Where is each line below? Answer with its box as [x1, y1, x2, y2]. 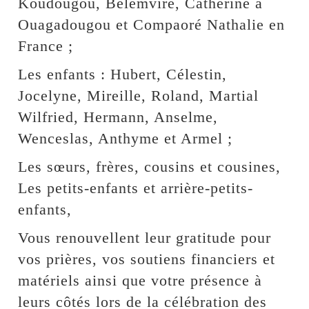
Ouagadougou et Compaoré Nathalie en [18, 16, 286, 34]
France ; [18, 37, 74, 55]
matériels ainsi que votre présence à [18, 272, 263, 290]
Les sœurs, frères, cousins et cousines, [18, 158, 281, 176]
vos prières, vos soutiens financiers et [18, 250, 276, 268]
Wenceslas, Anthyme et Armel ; [18, 130, 233, 148]
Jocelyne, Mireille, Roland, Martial [18, 87, 259, 105]
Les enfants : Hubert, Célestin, [18, 66, 228, 83]
